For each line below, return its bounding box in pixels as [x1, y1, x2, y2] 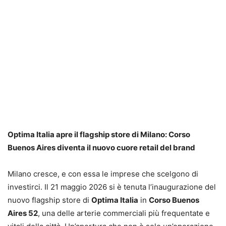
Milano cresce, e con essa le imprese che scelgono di [8, 168, 198, 179]
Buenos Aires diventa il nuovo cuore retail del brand [8, 142, 195, 152]
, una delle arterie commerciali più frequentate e [38, 208, 210, 218]
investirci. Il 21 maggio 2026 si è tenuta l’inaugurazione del [8, 182, 216, 192]
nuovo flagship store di [8, 195, 91, 205]
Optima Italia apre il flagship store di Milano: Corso [8, 129, 190, 139]
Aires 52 [8, 208, 38, 218]
